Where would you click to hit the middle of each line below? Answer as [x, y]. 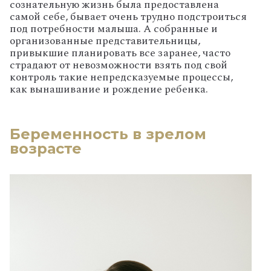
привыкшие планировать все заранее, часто [120, 53]
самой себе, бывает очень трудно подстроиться [128, 16]
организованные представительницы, [105, 41]
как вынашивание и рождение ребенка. [109, 89]
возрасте [46, 148]
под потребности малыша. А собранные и [114, 28]
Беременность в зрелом [108, 134]
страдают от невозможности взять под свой [119, 65]
